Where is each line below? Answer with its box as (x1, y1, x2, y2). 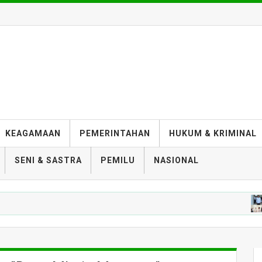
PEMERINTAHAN (80, 129, 150, 138)
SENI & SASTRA (15, 156, 82, 165)
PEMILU (101, 156, 135, 165)
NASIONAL (154, 156, 199, 165)
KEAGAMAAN (5, 129, 61, 138)
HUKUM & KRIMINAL (169, 129, 257, 138)
